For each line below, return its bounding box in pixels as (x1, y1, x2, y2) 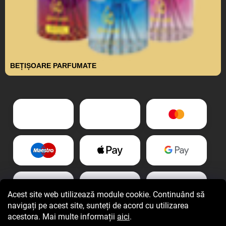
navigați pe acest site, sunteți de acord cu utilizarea (8, 201, 189, 210)
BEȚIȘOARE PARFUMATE (10, 62, 96, 70)
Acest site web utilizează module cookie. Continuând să (8, 190, 205, 199)
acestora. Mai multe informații (8, 212, 117, 221)
